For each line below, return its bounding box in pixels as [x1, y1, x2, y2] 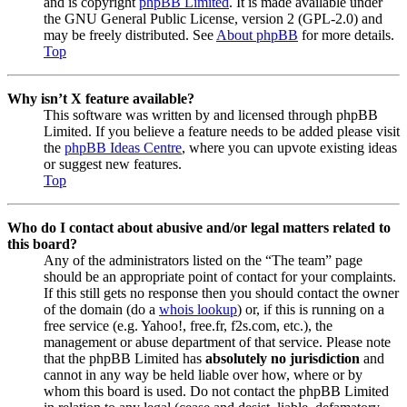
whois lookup [159, 302, 237, 318]
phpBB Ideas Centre [65, 140, 182, 156]
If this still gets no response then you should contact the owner [44, 285, 399, 302]
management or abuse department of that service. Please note [44, 334, 391, 351]
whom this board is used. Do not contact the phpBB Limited [44, 383, 389, 400]
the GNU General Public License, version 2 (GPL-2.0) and [44, 11, 382, 27]
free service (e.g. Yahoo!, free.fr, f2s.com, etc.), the [44, 318, 333, 334]
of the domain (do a [44, 302, 159, 318]
